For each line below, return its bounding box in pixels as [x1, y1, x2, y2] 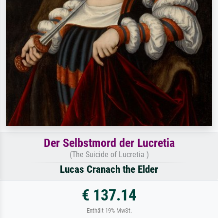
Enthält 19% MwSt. [86, 206, 132, 214]
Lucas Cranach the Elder [60, 163, 158, 175]
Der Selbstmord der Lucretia [43, 136, 175, 150]
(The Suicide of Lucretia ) [69, 149, 149, 159]
